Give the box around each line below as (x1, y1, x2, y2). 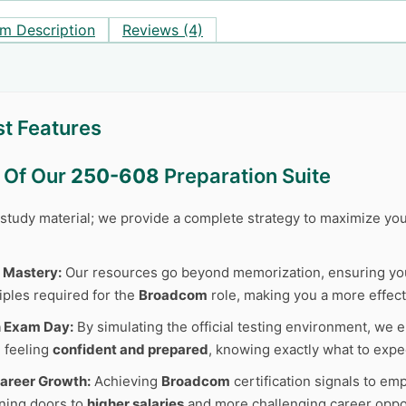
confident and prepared (53, 341, 208, 358)
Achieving (91, 372, 161, 390)
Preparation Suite (159, 164, 331, 188)
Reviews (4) (122, 21, 203, 39)
